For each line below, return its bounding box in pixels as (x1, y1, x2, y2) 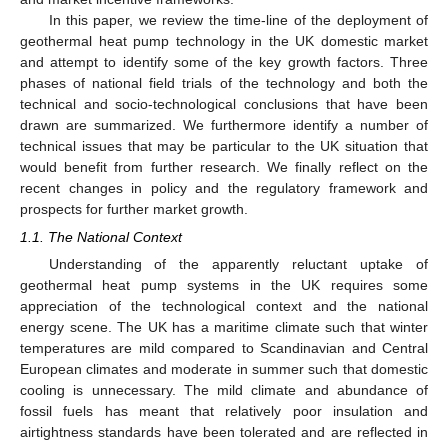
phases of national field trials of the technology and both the (20, 74, 428, 91)
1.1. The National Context (20, 229, 182, 245)
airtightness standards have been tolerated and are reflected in (20, 424, 428, 441)
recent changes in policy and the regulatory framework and (20, 179, 428, 196)
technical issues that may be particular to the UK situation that (20, 137, 428, 154)
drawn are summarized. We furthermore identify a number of (20, 116, 428, 133)
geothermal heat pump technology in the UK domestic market (20, 32, 428, 49)
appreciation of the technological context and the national (20, 298, 428, 315)
